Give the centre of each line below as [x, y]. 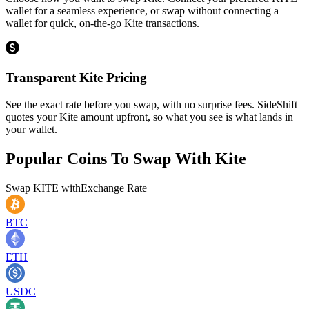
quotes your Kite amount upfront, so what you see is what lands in [149, 117]
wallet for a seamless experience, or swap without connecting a [142, 11]
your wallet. [31, 129]
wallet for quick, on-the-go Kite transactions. [102, 23]
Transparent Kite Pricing [76, 77]
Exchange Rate [114, 188]
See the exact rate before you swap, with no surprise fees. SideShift [151, 104]
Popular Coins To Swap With [110, 158]
